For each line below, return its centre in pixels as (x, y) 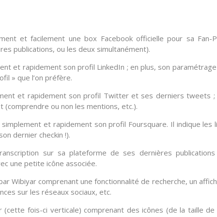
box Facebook (108, 39)
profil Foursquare (138, 124)
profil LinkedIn (101, 67)
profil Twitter (106, 96)
